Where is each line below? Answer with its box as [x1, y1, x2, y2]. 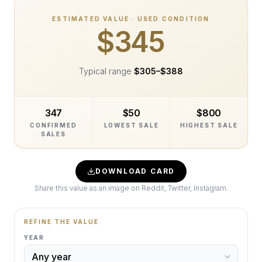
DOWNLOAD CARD [95, 167, 175, 175]
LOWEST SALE [104, 122, 159, 129]
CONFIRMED [30, 122, 77, 129]
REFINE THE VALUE [24, 218, 99, 225]
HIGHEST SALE [180, 122, 238, 129]
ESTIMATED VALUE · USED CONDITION [52, 15, 210, 22]
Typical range [79, 66, 132, 76]
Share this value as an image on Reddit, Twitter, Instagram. [34, 184, 228, 192]
